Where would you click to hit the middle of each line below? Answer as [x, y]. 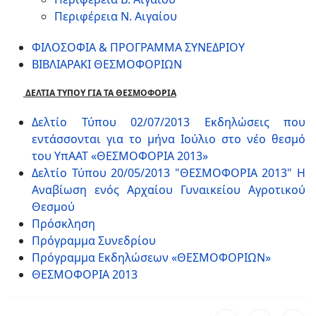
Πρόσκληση [63, 224]
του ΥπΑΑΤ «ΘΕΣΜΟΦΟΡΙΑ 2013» [120, 156]
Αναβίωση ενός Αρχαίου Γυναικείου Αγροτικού [169, 190]
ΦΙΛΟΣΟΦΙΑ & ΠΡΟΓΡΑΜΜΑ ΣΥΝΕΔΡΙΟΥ [138, 47]
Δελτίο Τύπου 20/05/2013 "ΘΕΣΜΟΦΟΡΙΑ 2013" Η [169, 173]
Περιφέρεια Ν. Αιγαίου [116, 16]
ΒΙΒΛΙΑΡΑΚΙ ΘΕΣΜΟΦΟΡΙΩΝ [107, 64]
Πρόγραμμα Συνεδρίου [94, 241]
